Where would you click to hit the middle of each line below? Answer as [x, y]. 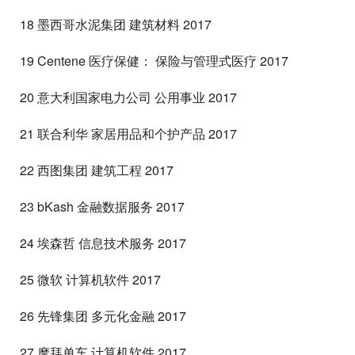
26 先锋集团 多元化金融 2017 [103, 315]
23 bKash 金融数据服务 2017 [102, 206]
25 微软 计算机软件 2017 [90, 279]
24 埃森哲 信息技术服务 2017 [103, 242]
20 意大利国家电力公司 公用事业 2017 [128, 97]
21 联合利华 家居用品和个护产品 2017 [128, 133]
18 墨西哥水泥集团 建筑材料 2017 [116, 24]
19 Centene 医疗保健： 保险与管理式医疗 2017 [154, 60]
